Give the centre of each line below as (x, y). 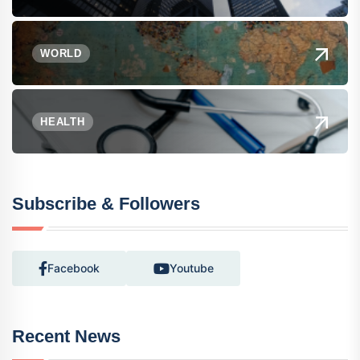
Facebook (74, 268)
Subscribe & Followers (106, 204)
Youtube (191, 268)
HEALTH (63, 121)
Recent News (66, 337)
